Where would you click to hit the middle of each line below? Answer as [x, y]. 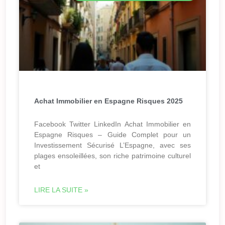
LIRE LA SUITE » [61, 190]
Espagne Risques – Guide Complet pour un [113, 135]
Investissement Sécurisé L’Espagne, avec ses [113, 145]
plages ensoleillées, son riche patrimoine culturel [113, 156]
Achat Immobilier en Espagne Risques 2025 [108, 101]
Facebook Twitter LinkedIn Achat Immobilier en [113, 124]
